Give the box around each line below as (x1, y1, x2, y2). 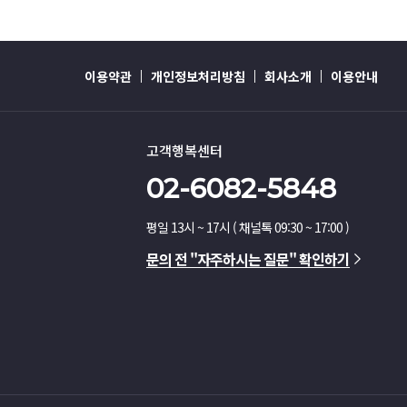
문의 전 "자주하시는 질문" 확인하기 (146, 248, 350, 270)
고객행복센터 (146, 141, 223, 160)
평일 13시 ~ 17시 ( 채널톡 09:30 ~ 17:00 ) (146, 218, 349, 236)
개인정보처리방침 (151, 66, 245, 85)
